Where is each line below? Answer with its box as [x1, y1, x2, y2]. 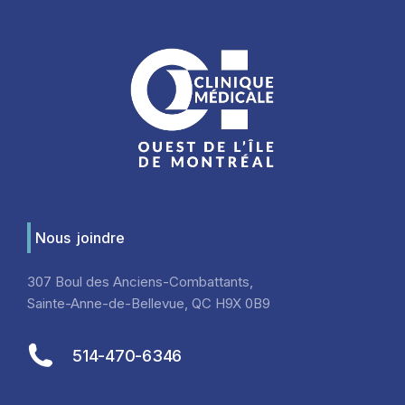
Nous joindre [35, 229, 126, 248]
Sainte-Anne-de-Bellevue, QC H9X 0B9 [27, 295, 270, 313]
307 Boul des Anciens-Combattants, [27, 273, 253, 291]
